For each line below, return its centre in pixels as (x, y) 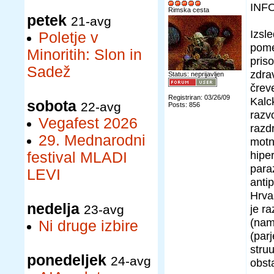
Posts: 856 (184, 105)
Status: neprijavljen (196, 74)
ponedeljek (67, 260)
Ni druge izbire (88, 226)
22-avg (101, 107)
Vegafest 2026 (88, 123)
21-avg (91, 21)
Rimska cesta (189, 10)
